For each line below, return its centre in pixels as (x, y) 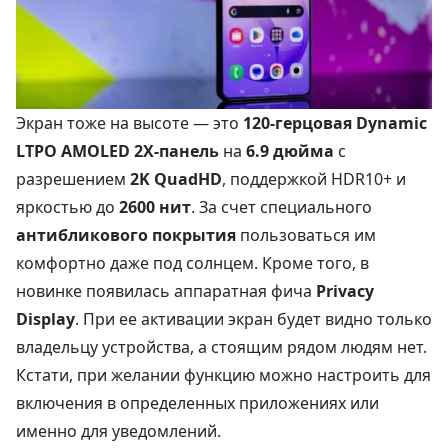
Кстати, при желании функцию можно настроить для (223, 374)
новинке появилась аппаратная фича (166, 290)
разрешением (73, 178)
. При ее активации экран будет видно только (253, 318)
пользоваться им (306, 234)
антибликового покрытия (126, 234)
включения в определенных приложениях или (197, 402)
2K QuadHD (176, 178)
